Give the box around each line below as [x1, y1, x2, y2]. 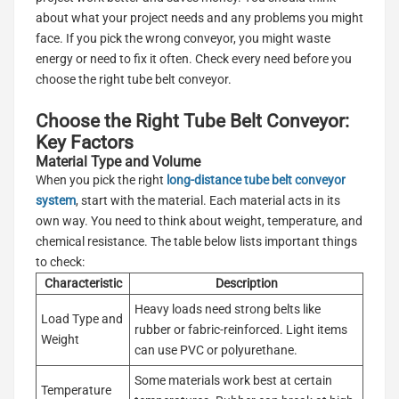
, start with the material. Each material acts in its [76, 192, 340, 208]
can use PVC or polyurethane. [134, 342, 297, 357]
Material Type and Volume [36, 152, 200, 170]
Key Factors [36, 131, 134, 153]
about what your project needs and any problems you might [36, 10, 363, 25]
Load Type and [41, 311, 123, 326]
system [36, 192, 76, 208]
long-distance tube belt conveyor [167, 172, 346, 187]
